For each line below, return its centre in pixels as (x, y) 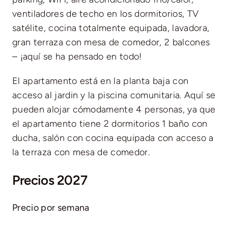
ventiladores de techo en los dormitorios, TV (105, 13)
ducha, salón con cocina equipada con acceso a (113, 138)
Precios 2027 (50, 180)
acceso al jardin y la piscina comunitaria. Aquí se (114, 95)
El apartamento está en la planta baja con (100, 81)
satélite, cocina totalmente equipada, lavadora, (111, 28)
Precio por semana (51, 207)
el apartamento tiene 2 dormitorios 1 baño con (110, 123)
